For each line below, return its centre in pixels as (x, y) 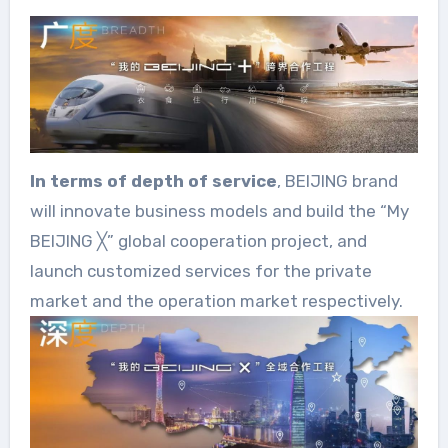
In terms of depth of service (153, 180)
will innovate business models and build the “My (219, 210)
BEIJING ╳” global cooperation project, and (198, 240)
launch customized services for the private (200, 270)
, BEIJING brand (337, 180)
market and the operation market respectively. (216, 300)
